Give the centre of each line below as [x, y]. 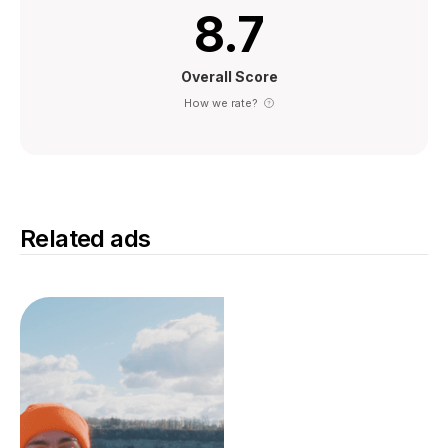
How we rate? [221, 103]
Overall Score [229, 77]
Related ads [85, 239]
